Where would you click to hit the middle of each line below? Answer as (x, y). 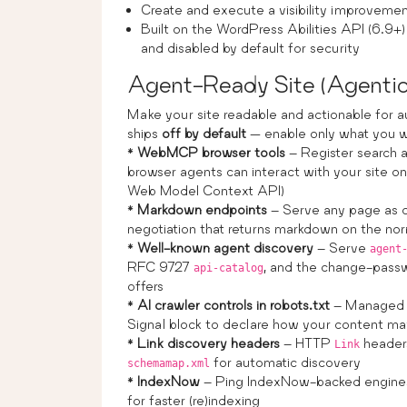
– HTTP (307, 342)
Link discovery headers (208, 342)
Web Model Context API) (206, 190)
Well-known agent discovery (225, 247)
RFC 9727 (160, 266)
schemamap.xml (169, 363)
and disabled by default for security (250, 47)
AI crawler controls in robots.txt (233, 304)
